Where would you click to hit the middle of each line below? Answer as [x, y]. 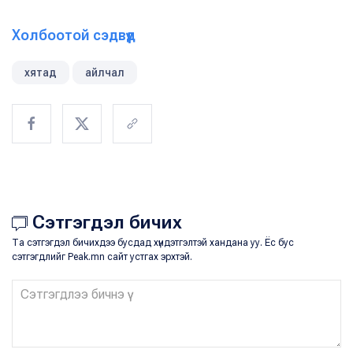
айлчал [105, 72]
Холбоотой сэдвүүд [74, 35]
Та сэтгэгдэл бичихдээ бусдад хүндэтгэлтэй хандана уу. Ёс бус [153, 242]
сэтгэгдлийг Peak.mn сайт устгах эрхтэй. [102, 256]
